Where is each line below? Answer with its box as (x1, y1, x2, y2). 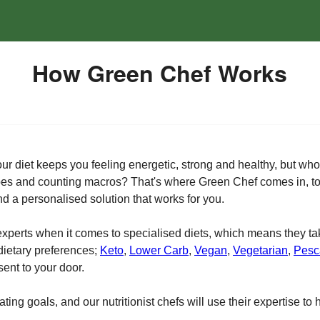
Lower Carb (129, 244, 189, 256)
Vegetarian (233, 244, 288, 256)
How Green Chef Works (32, 56, 288, 89)
